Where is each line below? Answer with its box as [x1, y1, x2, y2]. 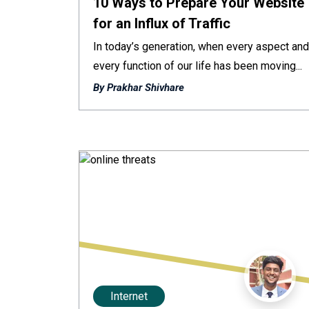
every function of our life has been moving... [93, 59, 302, 72]
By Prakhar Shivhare [93, 81, 184, 94]
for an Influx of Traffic [93, 15, 230, 32]
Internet [110, 290, 148, 303]
